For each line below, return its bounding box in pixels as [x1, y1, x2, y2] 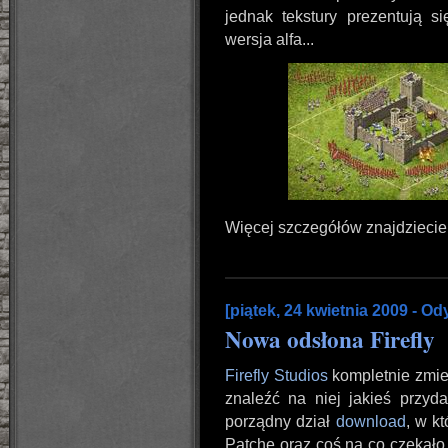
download [335, 413, 406, 430]
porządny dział [225, 413, 336, 430]
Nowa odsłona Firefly [225, 322, 435, 356]
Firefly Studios [225, 367, 328, 384]
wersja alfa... [225, 31, 314, 48]
